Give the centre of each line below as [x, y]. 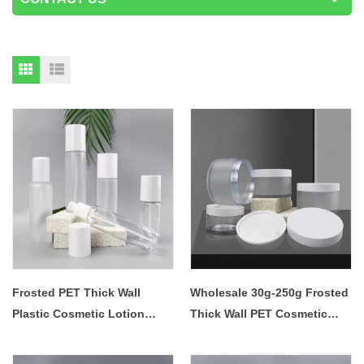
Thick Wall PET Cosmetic [259, 314]
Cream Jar [218, 335]
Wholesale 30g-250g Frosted [269, 292]
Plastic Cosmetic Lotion [78, 314]
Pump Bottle [46, 335]
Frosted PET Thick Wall [76, 292]
